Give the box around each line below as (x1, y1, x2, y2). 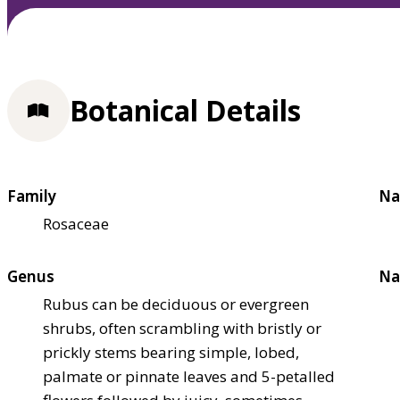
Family (7, 185, 56, 206)
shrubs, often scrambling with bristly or (43, 317, 321, 338)
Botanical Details (70, 91, 301, 130)
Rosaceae (43, 212, 109, 234)
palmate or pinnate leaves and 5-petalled (43, 365, 335, 387)
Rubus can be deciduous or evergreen (43, 293, 309, 314)
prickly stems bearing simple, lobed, (43, 341, 299, 362)
